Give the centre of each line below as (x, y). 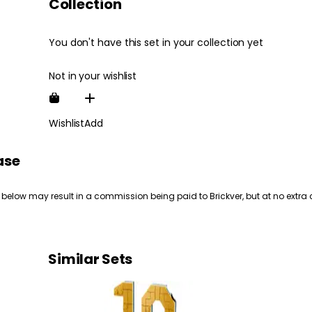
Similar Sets (91, 259)
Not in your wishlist (93, 76)
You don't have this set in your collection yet (156, 42)
